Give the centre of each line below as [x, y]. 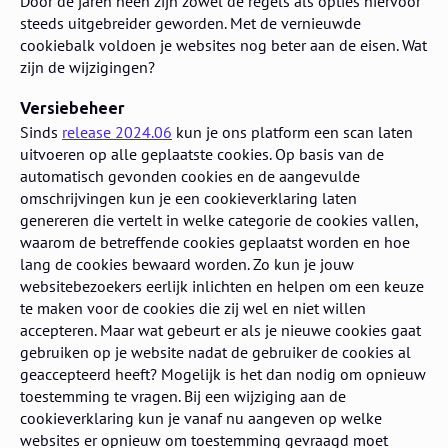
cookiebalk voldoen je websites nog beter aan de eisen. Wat [223, 44]
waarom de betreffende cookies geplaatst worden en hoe [215, 241]
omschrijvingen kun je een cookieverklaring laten [188, 197]
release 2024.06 [117, 131]
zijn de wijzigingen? [87, 66]
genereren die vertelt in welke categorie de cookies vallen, [219, 219]
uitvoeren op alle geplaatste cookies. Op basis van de [202, 153]
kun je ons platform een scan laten [292, 131]
